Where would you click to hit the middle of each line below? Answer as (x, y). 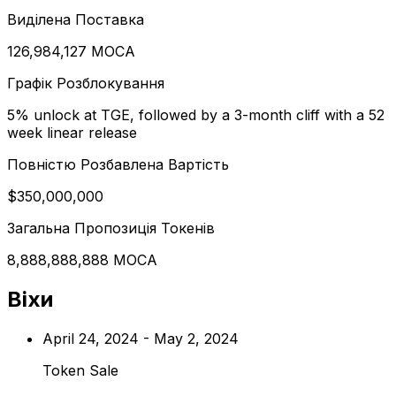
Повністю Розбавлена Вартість (118, 165)
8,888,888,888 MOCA (82, 260)
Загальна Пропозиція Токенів (111, 228)
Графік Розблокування (86, 84)
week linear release (72, 133)
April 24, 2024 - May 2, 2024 (141, 339)
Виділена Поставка (76, 20)
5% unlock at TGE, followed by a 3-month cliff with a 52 (196, 115)
